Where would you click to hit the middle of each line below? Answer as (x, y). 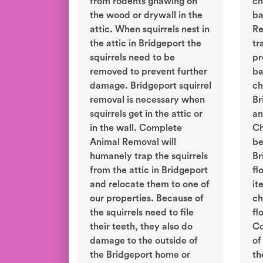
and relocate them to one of (150, 185)
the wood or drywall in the (146, 16)
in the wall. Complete (136, 128)
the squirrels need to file (142, 213)
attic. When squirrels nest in (150, 30)
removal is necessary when (147, 100)
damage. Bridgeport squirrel (151, 86)
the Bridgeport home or (140, 255)
